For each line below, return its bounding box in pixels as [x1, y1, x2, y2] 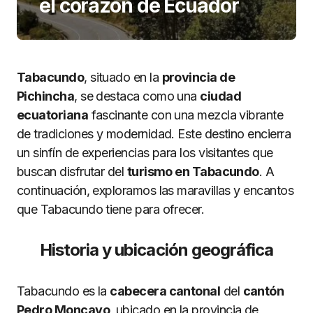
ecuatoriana [17, 108, 89, 122]
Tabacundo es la [17, 284, 110, 298]
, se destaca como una [74, 89, 201, 103]
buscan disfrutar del [17, 164, 127, 179]
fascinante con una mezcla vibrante [88, 108, 284, 122]
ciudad [200, 89, 242, 103]
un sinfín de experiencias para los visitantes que [17, 145, 273, 160]
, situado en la [84, 70, 162, 85]
